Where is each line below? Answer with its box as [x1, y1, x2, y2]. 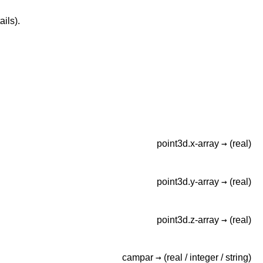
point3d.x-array [157, 139, 221, 149]
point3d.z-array [157, 214, 221, 225]
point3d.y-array [157, 176, 221, 187]
